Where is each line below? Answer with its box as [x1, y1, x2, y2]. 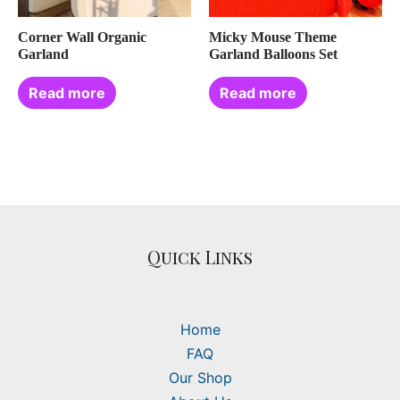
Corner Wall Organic [18, 29, 146, 46]
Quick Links [147, 245, 253, 270]
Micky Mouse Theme [209, 29, 337, 46]
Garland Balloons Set [209, 46, 337, 62]
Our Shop [168, 369, 232, 387]
